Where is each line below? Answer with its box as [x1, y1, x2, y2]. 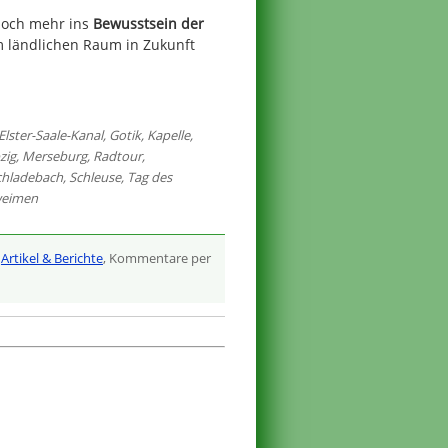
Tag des [126, 167, 172, 186]
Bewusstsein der [93, 14, 204, 34]
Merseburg [21, 146, 87, 165]
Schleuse [68, 167, 121, 186]
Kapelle [146, 125, 190, 144]
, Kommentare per [102, 249, 211, 268]
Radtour [92, 146, 142, 165]
